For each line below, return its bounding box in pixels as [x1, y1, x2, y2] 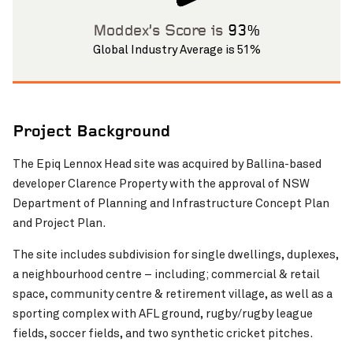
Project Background [13, 124, 170, 142]
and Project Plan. [13, 216, 106, 231]
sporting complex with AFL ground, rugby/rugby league [13, 307, 313, 321]
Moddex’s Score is [92, 22, 229, 42]
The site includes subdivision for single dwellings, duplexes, [13, 247, 339, 262]
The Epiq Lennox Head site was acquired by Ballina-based [13, 157, 321, 172]
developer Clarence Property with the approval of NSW [13, 176, 310, 191]
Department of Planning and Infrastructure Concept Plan [13, 196, 329, 211]
